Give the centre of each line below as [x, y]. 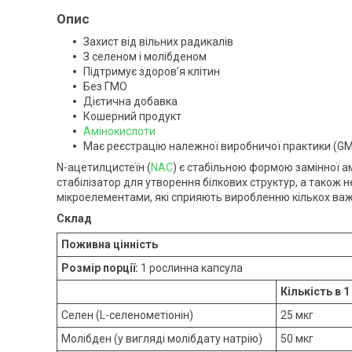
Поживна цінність [110, 244]
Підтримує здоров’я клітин [152, 71]
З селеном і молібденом [145, 56]
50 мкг [297, 338]
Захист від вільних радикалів [158, 41]
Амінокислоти [119, 131]
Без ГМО [105, 86]
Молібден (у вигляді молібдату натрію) [162, 338]
